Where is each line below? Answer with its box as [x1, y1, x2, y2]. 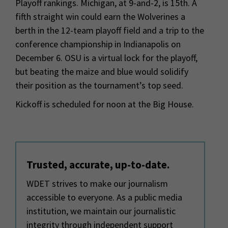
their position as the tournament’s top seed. [15, 79, 183, 91]
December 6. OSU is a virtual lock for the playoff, [15, 51, 197, 64]
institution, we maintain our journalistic [26, 205, 176, 217]
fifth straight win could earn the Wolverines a [15, 10, 185, 22]
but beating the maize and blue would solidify [15, 65, 188, 77]
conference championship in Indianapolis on [15, 38, 181, 50]
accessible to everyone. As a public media [26, 191, 182, 203]
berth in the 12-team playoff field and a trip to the [15, 24, 204, 36]
